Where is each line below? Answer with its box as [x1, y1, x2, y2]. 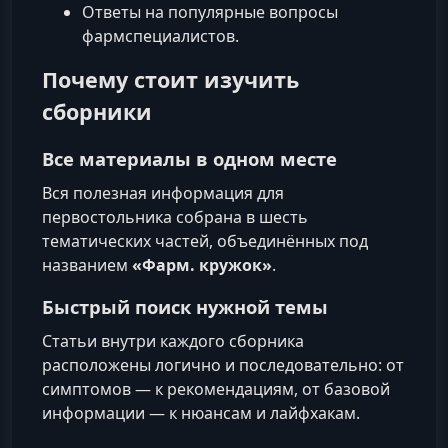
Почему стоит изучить [42, 65, 299, 95]
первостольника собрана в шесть [42, 205, 308, 228]
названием [42, 253, 132, 276]
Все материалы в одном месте [42, 145, 337, 171]
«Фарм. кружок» [132, 253, 272, 276]
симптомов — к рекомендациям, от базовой [42, 377, 390, 400]
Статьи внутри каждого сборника [42, 329, 304, 352]
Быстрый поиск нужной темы [42, 293, 328, 319]
